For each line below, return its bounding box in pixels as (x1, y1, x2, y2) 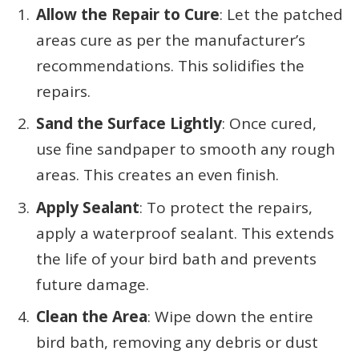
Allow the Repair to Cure (36, 4, 220, 26)
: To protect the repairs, (139, 196, 313, 218)
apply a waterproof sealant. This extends (36, 222, 334, 244)
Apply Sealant (36, 196, 139, 218)
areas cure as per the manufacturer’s (36, 30, 305, 51)
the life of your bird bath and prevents (36, 248, 317, 269)
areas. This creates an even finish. (36, 164, 279, 186)
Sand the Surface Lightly (36, 113, 222, 135)
